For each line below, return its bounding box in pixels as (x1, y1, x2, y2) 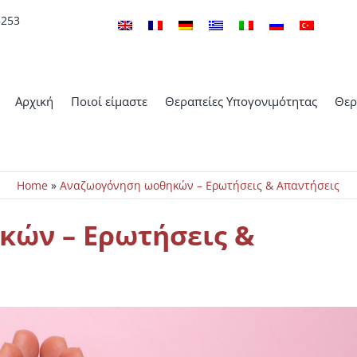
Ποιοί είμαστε (70, 93, 147, 109)
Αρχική (14, 93, 53, 109)
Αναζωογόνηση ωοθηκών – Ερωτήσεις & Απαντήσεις (60, 178, 340, 193)
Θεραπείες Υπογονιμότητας (164, 93, 317, 109)
